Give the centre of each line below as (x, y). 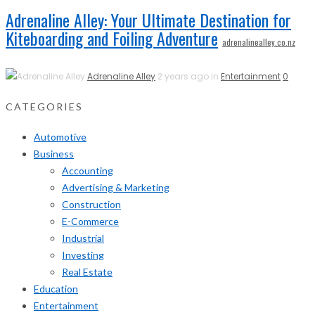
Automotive (60, 136)
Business (54, 153)
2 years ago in (189, 77)
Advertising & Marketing (116, 187)
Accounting (88, 170)
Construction (91, 204)
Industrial (83, 238)
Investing (83, 255)
